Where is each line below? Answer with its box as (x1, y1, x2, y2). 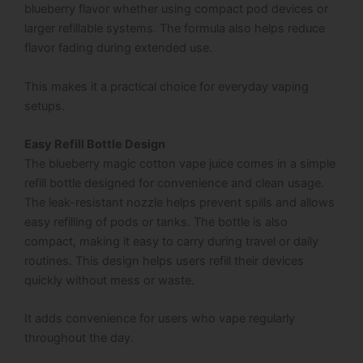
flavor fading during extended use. (24, 41, 212, 56)
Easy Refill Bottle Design (24, 137, 165, 152)
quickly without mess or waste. (24, 273, 194, 288)
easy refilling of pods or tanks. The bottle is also (24, 215, 288, 230)
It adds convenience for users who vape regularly (24, 311, 295, 327)
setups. (24, 98, 65, 113)
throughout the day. (24, 331, 134, 346)
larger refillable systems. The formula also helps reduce (24, 21, 325, 36)
